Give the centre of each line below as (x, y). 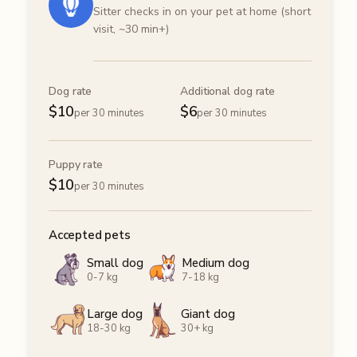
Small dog (115, 263)
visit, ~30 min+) (131, 29)
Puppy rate (76, 165)
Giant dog (208, 314)
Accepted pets (90, 235)
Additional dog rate (228, 92)
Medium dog (216, 263)
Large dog (115, 314)
